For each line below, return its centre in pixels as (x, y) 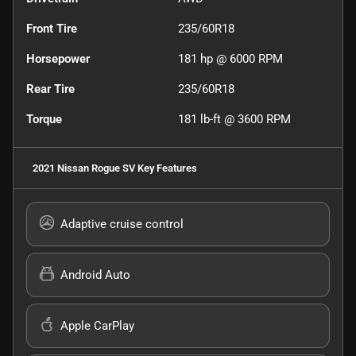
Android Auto (95, 275)
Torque (44, 119)
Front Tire (52, 28)
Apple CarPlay (97, 325)
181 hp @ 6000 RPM (230, 58)
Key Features (166, 168)
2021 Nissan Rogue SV (84, 168)
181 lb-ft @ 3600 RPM (234, 119)
